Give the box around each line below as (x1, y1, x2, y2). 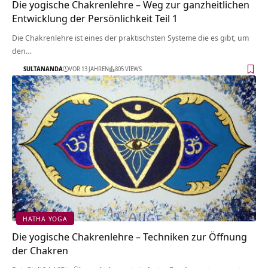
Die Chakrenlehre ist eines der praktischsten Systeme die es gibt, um (12, 32, 249, 43)
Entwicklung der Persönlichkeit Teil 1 (12, 11, 178, 25)
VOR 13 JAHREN (69, 65, 109, 74)
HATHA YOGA (23, 214, 68, 223)
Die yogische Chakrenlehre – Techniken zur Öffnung (12, 230, 247, 244)
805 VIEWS (115, 65, 142, 74)
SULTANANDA (23, 65, 63, 74)
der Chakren (12, 243, 68, 258)
